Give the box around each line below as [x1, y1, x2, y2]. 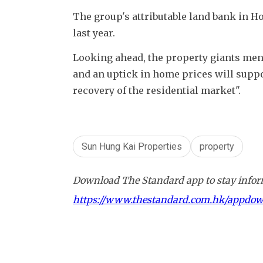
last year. [73, 26, 117, 39]
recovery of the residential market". [73, 84, 243, 96]
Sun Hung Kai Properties [82, 140, 182, 152]
